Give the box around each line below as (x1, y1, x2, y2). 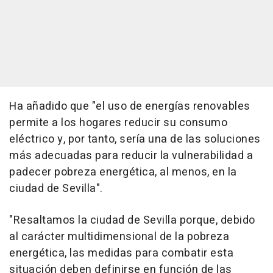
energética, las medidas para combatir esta (9, 245, 233, 262)
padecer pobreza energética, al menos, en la (9, 164, 237, 181)
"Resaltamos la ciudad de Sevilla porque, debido (9, 212, 255, 229)
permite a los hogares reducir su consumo (9, 115, 227, 132)
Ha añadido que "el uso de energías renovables (9, 98, 250, 115)
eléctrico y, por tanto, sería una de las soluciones (9, 131, 261, 148)
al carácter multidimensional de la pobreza (9, 229, 229, 246)
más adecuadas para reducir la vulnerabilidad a (9, 147, 253, 165)
